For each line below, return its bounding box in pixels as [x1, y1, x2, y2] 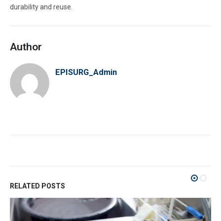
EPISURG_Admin [55, 67, 117, 77]
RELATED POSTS [10, 182, 65, 190]
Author [10, 40, 42, 53]
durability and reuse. [10, 3, 73, 11]
